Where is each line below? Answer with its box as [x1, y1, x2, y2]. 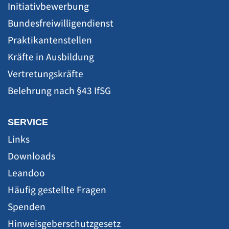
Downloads [8, 149, 55, 163]
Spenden [8, 199, 45, 213]
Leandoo [8, 166, 45, 179]
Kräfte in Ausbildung [8, 50, 94, 63]
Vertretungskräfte [8, 66, 83, 80]
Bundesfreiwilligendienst [8, 16, 113, 30]
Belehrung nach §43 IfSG [8, 83, 111, 97]
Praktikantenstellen [8, 33, 92, 47]
